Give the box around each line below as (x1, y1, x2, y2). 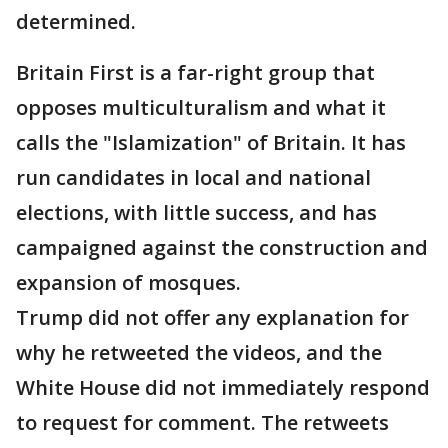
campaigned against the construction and (16, 234, 428, 262)
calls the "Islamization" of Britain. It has (16, 129, 406, 157)
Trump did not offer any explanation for (16, 304, 409, 332)
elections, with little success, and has (16, 199, 377, 227)
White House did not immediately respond (16, 374, 430, 402)
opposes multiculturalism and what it (16, 94, 386, 122)
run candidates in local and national (16, 164, 371, 192)
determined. (16, 8, 136, 36)
